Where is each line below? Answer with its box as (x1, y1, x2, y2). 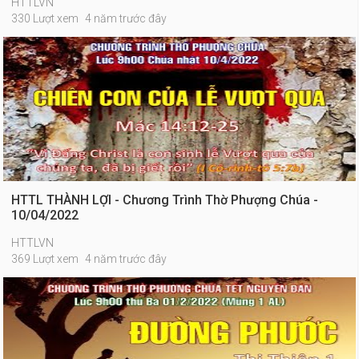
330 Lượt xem (11, 12, 79, 25)
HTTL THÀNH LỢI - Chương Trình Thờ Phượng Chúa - (11, 192, 319, 208)
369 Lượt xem (11, 252, 79, 265)
